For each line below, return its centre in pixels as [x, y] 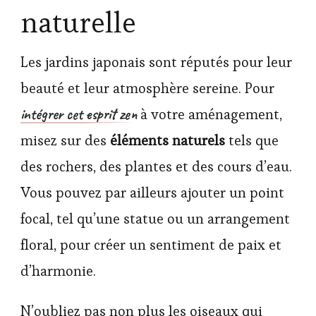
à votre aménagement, [209, 115]
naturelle [78, 23]
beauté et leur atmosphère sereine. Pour [147, 89]
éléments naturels [168, 141]
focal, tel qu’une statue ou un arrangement [155, 219]
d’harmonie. [58, 271]
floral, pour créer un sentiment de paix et [151, 245]
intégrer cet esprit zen [79, 115]
